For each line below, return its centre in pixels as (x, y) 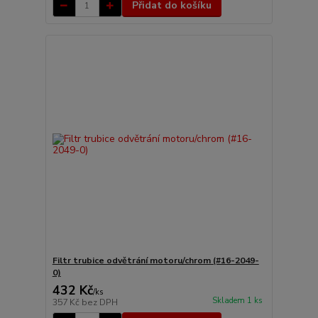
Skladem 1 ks (237, 300)
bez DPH (99, 302)
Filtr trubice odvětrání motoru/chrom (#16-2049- (155, 260)
